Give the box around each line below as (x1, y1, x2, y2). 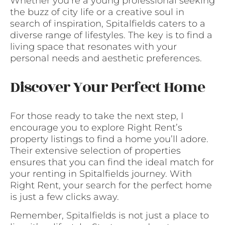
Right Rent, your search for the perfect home (10, 179, 212, 191)
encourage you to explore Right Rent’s (10, 122, 182, 133)
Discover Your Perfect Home (10, 75, 205, 99)
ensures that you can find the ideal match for (10, 156, 214, 168)
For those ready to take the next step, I (10, 110, 183, 122)
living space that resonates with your (10, 41, 177, 52)
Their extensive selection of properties (10, 145, 181, 156)
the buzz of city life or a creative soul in (10, 6, 184, 18)
